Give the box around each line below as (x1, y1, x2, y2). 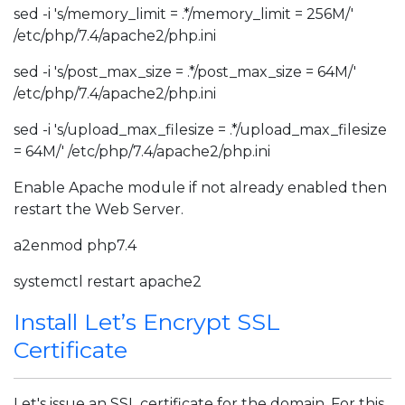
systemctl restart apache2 (14, 273, 202, 290)
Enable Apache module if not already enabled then (14, 179, 387, 196)
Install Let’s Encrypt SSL (14, 308, 280, 335)
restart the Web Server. (14, 201, 184, 218)
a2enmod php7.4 (14, 237, 137, 254)
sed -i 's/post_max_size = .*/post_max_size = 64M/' (14, 63, 356, 80)
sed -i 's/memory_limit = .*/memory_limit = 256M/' (14, 5, 353, 23)
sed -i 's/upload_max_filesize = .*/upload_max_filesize (14, 121, 387, 138)
